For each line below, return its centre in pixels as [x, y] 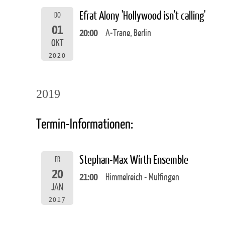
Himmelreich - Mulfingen [142, 177]
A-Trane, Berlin [128, 33]
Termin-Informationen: [85, 124]
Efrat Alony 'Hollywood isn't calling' [142, 16]
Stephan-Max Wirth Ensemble [134, 160]
